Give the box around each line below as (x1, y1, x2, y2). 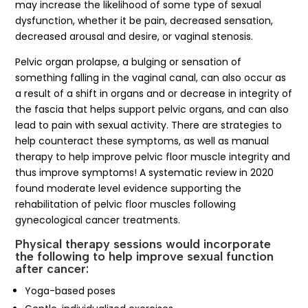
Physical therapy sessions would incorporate (15, 236, 272, 252)
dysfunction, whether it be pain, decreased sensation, (15, 13, 274, 27)
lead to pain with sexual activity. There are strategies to (15, 118, 283, 132)
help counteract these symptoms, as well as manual (15, 133, 269, 148)
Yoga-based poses (25, 283, 116, 298)
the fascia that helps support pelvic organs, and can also (15, 102, 289, 116)
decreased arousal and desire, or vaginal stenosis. (15, 29, 254, 43)
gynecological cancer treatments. (15, 212, 181, 227)
